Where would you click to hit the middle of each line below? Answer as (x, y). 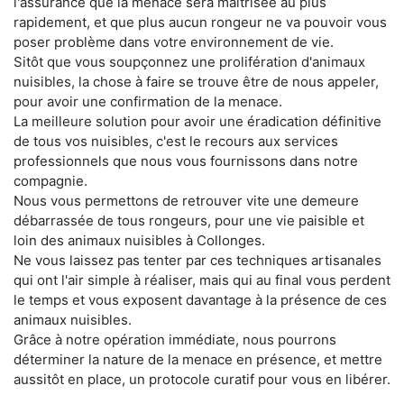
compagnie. (50, 181)
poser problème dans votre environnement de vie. (174, 42)
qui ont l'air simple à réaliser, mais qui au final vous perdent (202, 280)
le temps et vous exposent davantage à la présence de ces (200, 300)
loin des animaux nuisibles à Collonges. (139, 241)
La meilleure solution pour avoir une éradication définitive (197, 122)
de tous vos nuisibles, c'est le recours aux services (176, 142)
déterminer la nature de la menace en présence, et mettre (198, 360)
